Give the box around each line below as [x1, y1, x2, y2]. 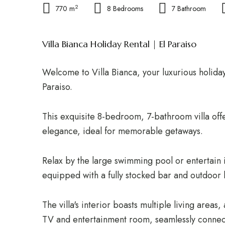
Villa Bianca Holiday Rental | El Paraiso [42, 38, 196, 50]
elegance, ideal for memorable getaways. [42, 124, 203, 138]
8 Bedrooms [107, 3, 143, 14]
